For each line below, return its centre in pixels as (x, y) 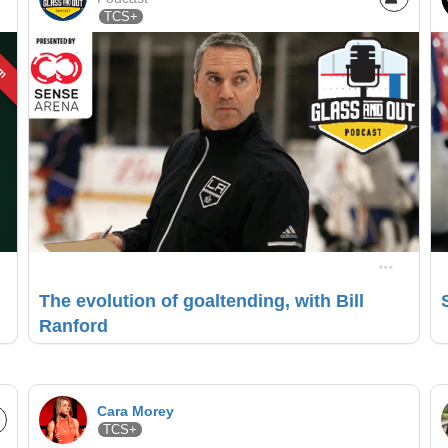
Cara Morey (135, 410)
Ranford (73, 325)
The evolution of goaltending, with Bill (201, 300)
